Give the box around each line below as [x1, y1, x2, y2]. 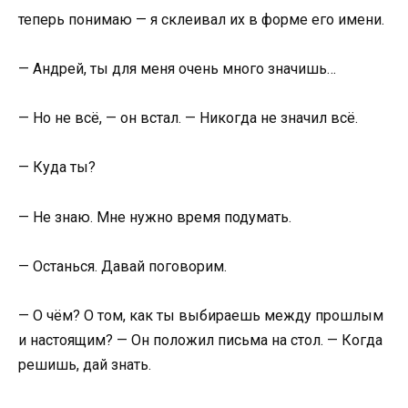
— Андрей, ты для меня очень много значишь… [18, 59, 336, 77]
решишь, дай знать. [18, 355, 151, 373]
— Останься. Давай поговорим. [18, 257, 227, 275]
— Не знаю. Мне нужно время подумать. [18, 208, 291, 226]
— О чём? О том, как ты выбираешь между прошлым [18, 306, 383, 324]
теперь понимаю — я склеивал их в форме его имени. [18, 10, 384, 28]
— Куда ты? [18, 158, 96, 177]
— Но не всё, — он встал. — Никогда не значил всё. [18, 109, 358, 127]
